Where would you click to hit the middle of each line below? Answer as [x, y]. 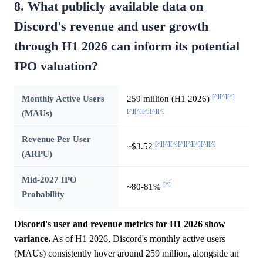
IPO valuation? [56, 67]
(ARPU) [37, 154]
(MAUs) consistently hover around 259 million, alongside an [127, 254]
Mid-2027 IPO [49, 180]
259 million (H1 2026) [169, 99]
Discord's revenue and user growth [111, 27]
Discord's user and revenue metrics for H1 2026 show [120, 224]
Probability [43, 194]
